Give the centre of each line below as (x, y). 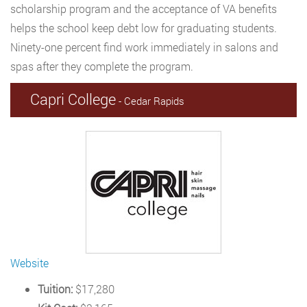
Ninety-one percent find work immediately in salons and (144, 47)
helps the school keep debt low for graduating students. (144, 28)
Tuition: (55, 289)
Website (29, 263)
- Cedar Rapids (150, 101)
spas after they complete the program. (102, 66)
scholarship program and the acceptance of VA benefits (144, 9)
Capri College (73, 99)
